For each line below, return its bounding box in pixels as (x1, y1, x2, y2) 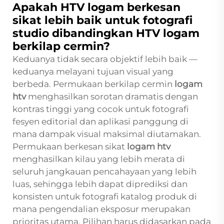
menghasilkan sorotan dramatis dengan (28, 91, 198, 102)
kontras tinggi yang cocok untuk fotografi (12, 104, 188, 114)
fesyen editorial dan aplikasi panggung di (12, 116, 188, 127)
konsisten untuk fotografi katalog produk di (12, 191, 197, 202)
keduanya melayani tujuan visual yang (12, 66, 173, 77)
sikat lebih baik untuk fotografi (12, 13, 192, 27)
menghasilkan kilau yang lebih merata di (12, 154, 185, 164)
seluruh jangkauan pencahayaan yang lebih (12, 166, 196, 177)
